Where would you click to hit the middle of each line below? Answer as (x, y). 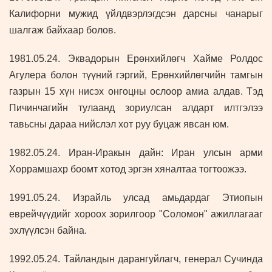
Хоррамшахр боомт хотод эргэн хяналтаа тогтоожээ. (128, 169)
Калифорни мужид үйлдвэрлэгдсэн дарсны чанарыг (136, 14)
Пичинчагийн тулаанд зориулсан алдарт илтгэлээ (136, 108)
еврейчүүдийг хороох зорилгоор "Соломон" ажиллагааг (136, 214)
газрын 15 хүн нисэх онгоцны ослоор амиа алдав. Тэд (136, 92)
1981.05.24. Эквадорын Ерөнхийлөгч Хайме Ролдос (136, 59)
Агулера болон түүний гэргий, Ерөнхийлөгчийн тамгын (136, 75)
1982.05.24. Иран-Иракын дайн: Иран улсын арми (136, 153)
